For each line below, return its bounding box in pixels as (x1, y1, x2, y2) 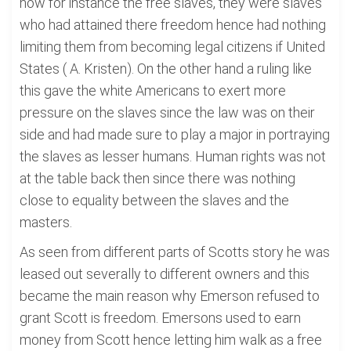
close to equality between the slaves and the (20, 192, 289, 208)
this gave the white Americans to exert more (20, 82, 286, 99)
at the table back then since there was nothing (20, 170, 295, 186)
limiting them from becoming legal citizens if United (20, 38, 325, 55)
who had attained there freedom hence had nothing (20, 16, 326, 33)
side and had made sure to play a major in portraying (20, 126, 330, 143)
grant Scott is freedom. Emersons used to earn (20, 309, 301, 326)
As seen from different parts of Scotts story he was (20, 244, 330, 260)
